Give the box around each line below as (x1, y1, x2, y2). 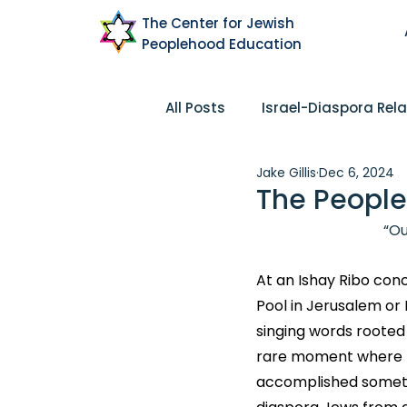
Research (322, 243, 387, 263)
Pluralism (202, 170, 268, 190)
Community (304, 170, 390, 190)
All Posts (165, 97, 225, 117)
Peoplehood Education (142, 35, 302, 54)
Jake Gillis (256, 163, 316, 182)
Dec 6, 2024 (319, 163, 394, 182)
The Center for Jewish (142, 14, 294, 33)
